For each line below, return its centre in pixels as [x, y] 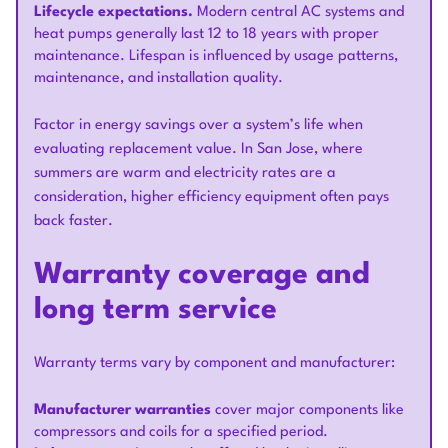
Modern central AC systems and [298, 13]
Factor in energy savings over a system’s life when [198, 126]
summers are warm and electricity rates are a [185, 174]
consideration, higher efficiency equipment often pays [211, 198]
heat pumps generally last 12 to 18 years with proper [206, 35]
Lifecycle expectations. [113, 13]
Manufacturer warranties [122, 411]
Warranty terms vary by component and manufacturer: [214, 364]
